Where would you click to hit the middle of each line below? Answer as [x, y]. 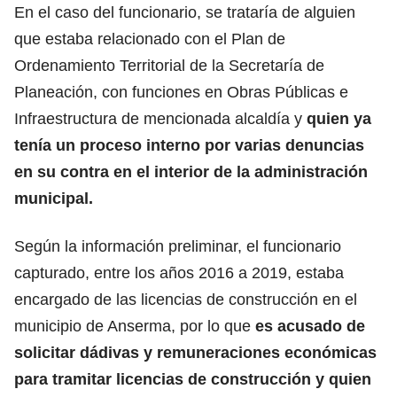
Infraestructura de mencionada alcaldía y [160, 118]
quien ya [339, 118]
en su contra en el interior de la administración [191, 171]
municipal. [54, 198]
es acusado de [308, 326]
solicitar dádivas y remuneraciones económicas [195, 352]
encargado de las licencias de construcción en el [186, 299]
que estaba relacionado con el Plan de [150, 39]
